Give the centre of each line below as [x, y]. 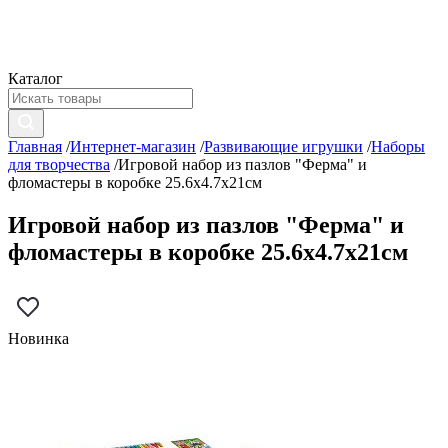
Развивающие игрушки [283, 146]
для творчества [59, 164]
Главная [35, 146]
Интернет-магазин [133, 146]
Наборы [398, 146]
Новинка [38, 338]
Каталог [35, 78]
